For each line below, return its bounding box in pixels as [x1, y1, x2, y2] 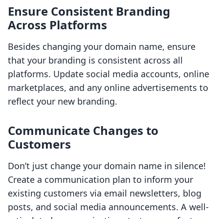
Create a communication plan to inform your [8, 174, 193, 186]
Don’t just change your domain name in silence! [8, 160, 206, 172]
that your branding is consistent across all [8, 54, 183, 66]
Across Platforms [8, 17, 107, 33]
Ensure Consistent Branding [8, 3, 170, 20]
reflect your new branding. [8, 95, 117, 108]
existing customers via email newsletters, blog [8, 187, 201, 199]
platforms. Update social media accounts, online [8, 68, 209, 80]
